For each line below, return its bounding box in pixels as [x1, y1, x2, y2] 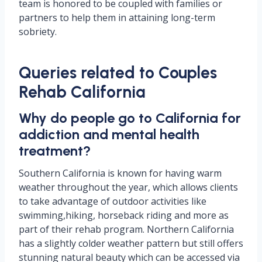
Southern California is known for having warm [19, 166, 222, 180]
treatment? [19, 142, 91, 159]
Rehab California [19, 81, 146, 102]
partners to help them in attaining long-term [19, 11, 215, 24]
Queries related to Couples [19, 62, 217, 82]
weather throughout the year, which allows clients [19, 180, 238, 194]
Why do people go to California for [19, 109, 241, 126]
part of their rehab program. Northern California [19, 222, 234, 236]
